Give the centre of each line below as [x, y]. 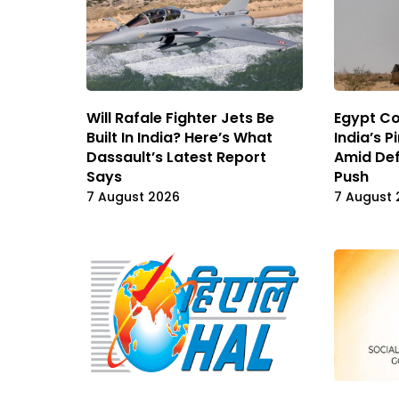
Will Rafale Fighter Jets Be [180, 118]
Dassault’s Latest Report [176, 157]
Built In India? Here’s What [179, 137]
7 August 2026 [133, 196]
